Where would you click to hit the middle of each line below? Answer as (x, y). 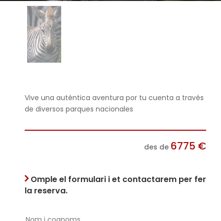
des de (157, 147)
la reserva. (46, 190)
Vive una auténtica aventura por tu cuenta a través (114, 97)
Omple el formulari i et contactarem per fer (118, 179)
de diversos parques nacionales (79, 109)
